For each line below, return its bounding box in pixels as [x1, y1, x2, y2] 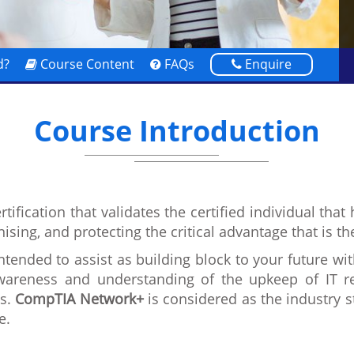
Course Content [37, 55, 134, 73]
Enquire [242, 55, 292, 73]
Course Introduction [34, 111, 320, 150]
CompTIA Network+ [15, 288, 144, 308]
